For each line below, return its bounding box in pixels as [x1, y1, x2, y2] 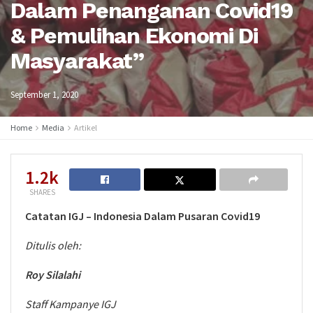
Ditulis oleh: [25, 238, 81, 252]
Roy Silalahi [25, 268, 80, 282]
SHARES [29, 187, 55, 197]
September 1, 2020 [10, 89, 78, 101]
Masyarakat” [10, 48, 144, 74]
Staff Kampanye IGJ [25, 297, 116, 311]
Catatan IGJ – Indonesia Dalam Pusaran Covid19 [25, 209, 260, 223]
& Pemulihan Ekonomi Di [10, 22, 258, 49]
